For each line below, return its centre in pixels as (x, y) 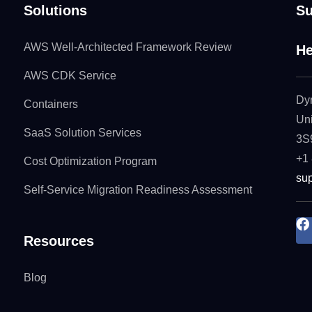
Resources (58, 241)
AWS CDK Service (70, 76)
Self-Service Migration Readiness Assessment (138, 190)
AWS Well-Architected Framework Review (127, 47)
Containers (50, 104)
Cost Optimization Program (90, 161)
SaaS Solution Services (82, 133)
